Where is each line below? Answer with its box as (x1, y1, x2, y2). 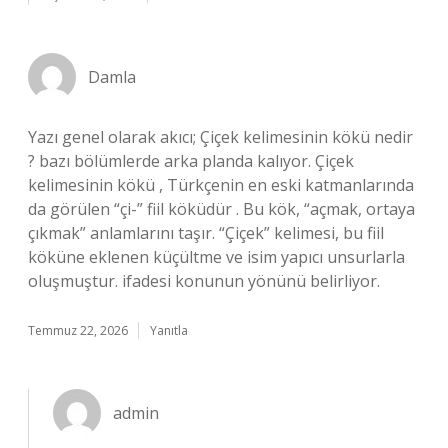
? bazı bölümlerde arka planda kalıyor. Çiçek (28, 150, 354, 172)
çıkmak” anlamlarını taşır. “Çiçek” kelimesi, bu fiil (28, 222, 384, 244)
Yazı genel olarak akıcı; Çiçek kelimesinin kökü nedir (28, 126, 413, 148)
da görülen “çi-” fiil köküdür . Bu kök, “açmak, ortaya (28, 198, 415, 220)
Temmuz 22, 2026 (28, 322, 128, 339)
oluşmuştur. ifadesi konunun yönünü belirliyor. (28, 270, 380, 292)
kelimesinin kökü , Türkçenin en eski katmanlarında (28, 174, 414, 196)
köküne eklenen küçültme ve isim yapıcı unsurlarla (28, 246, 405, 268)
